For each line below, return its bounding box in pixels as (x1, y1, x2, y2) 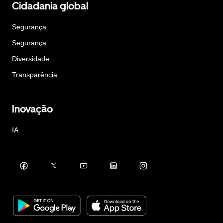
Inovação (12, 103, 53, 115)
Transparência (12, 71, 57, 79)
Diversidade (12, 55, 49, 63)
